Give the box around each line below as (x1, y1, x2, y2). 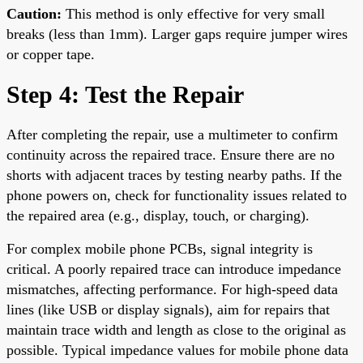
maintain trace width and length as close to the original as (6, 321, 346, 338)
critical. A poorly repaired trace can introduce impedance (6, 260, 341, 277)
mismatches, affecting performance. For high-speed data (6, 280, 338, 297)
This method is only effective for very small (62, 5, 325, 22)
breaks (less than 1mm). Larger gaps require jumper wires (6, 25, 348, 42)
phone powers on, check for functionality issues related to (6, 186, 347, 203)
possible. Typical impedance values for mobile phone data (6, 341, 348, 358)
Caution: (6, 5, 62, 22)
